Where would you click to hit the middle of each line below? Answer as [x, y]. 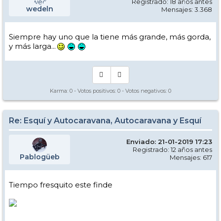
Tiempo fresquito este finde [61, 184]
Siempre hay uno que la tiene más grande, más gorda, [110, 37]
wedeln [39, 9]
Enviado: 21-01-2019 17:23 [169, 141]
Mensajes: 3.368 [187, 9]
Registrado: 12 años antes [172, 149]
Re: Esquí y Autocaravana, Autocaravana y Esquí [105, 120]
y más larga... [32, 46]
